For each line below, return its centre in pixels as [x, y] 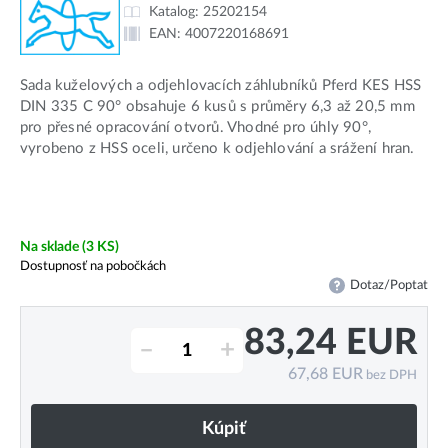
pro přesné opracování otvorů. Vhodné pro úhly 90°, [196, 128]
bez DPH [390, 375]
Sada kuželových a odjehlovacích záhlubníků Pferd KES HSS [221, 86]
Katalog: [176, 11]
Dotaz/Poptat [389, 285]
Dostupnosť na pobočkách [93, 266]
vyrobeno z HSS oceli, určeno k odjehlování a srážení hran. [217, 149]
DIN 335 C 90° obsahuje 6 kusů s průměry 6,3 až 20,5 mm [217, 107]
